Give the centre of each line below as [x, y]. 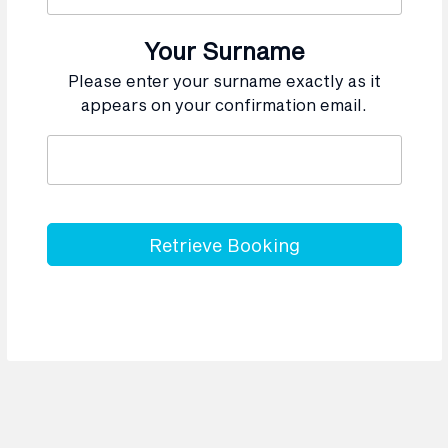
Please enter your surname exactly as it [224, 80]
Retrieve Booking [224, 244]
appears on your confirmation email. [224, 104]
